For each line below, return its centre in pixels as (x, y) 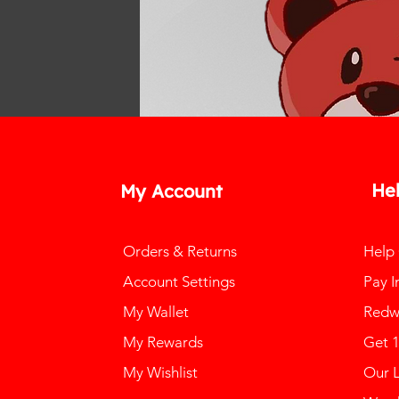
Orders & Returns (179, 251)
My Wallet (155, 311)
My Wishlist (160, 372)
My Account (171, 191)
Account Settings (179, 281)
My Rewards (163, 342)
